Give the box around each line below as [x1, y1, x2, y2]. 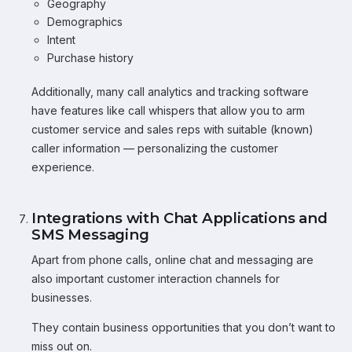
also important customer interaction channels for [31, 272, 280, 285]
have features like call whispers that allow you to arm [31, 104, 305, 117]
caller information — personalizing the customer [31, 141, 278, 155]
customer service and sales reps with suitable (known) [31, 123, 313, 136]
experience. [31, 160, 94, 174]
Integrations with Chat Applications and [31, 209, 328, 227]
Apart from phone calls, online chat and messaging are [31, 253, 313, 266]
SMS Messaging [31, 225, 149, 244]
